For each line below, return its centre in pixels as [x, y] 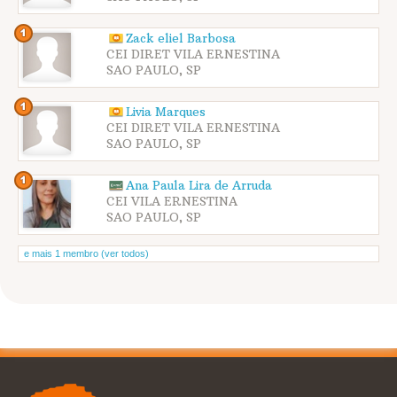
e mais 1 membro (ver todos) [86, 253]
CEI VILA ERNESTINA [172, 201]
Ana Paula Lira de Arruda [199, 185]
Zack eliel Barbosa [181, 38]
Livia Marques [166, 112]
